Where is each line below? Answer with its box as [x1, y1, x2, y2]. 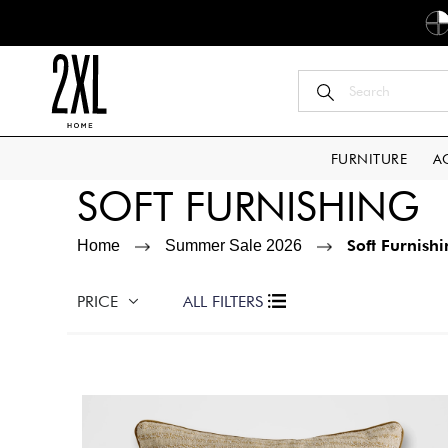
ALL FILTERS [183, 292, 264, 312]
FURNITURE [330, 150, 408, 167]
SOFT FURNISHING [77, 182, 421, 231]
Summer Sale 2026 [165, 237, 303, 255]
